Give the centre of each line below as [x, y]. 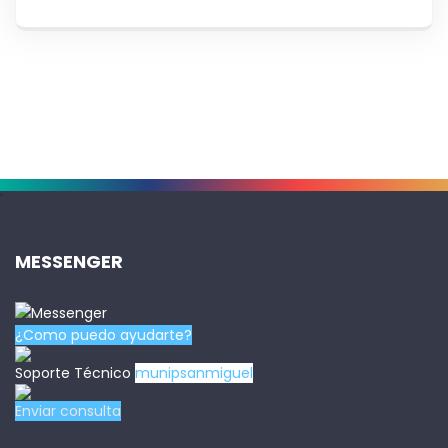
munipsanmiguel [194, 373]
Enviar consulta [68, 411]
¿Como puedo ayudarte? [103, 335]
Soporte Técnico [75, 373]
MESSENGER [69, 262]
